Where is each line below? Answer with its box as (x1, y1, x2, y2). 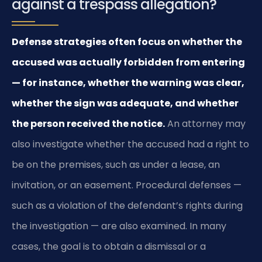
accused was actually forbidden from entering (12, 56, 245, 70)
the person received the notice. (12, 117, 165, 131)
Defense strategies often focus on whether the (12, 35, 242, 49)
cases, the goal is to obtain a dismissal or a (12, 240, 206, 254)
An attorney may (165, 117, 246, 131)
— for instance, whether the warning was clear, (12, 76, 244, 90)
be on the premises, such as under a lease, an (12, 158, 220, 172)
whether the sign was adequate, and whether (12, 96, 239, 111)
